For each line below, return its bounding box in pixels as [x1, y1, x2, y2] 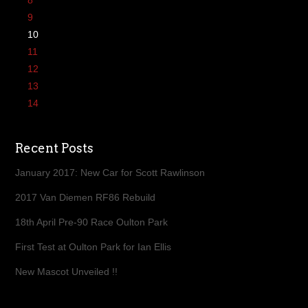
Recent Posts [15, 141, 94, 155]
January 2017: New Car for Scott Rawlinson [15, 167, 206, 178]
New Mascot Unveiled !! [15, 266, 118, 277]
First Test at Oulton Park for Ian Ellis [15, 241, 172, 252]
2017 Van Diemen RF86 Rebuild [15, 192, 156, 203]
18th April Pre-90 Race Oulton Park [15, 217, 168, 228]
